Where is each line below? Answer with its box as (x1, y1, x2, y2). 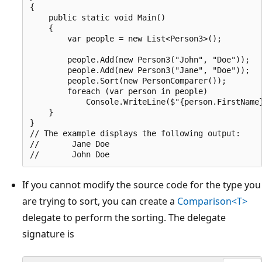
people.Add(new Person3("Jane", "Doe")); (30, 65, 250, 75)
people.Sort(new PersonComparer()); (30, 75, 226, 85)
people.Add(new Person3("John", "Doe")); (30, 54, 250, 64)
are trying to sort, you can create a (22, 194, 177, 208)
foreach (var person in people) (30, 86, 208, 96)
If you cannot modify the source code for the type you (22, 178, 261, 191)
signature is (22, 227, 74, 240)
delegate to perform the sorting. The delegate (22, 211, 226, 224)
